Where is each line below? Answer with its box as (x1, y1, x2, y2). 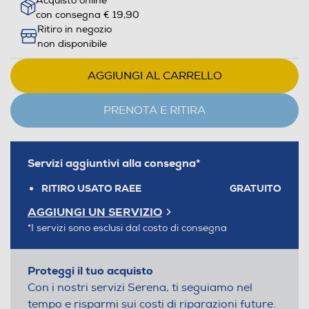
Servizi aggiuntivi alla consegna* (28, 155, 201, 170)
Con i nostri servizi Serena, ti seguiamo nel (28, 280, 252, 295)
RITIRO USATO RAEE (41, 181, 141, 195)
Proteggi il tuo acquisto (28, 263, 153, 278)
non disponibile (37, 37, 107, 50)
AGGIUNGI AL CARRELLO (87, 68, 222, 83)
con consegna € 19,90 (36, 8, 139, 21)
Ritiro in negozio (37, 23, 112, 35)
